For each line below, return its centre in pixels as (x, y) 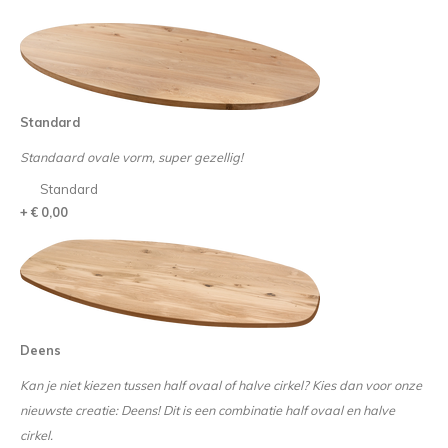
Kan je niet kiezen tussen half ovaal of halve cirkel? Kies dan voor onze (220, 385)
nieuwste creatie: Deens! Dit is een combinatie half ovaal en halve (207, 410)
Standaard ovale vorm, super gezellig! (132, 157)
